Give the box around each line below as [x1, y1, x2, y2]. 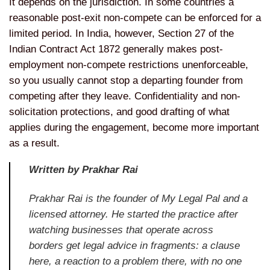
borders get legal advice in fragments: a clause [29, 240, 240, 252]
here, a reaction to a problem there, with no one [29, 256, 242, 268]
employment [9, 59, 67, 71]
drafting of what [160, 106, 230, 118]
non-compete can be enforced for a [104, 12, 261, 24]
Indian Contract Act [9, 43, 98, 55]
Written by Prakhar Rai [29, 164, 139, 176]
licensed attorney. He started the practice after [29, 209, 239, 221]
